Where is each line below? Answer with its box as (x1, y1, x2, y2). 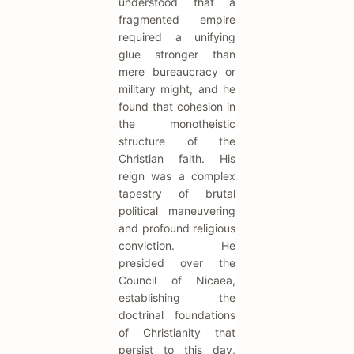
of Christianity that (119, 326, 235, 339)
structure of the (119, 134, 235, 148)
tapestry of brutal (119, 186, 235, 200)
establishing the (119, 291, 235, 304)
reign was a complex (119, 169, 235, 183)
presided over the (119, 256, 235, 269)
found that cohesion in (119, 100, 235, 113)
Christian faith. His (119, 152, 235, 165)
